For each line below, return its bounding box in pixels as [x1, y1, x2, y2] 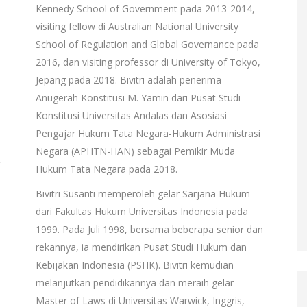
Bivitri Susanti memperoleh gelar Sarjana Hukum [35, 187, 250, 200]
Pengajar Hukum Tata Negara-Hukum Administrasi [35, 127, 260, 140]
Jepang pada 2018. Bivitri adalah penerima [35, 73, 221, 86]
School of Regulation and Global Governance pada [35, 38, 259, 51]
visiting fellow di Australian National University [35, 20, 238, 33]
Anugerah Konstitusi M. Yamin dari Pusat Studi [35, 91, 241, 104]
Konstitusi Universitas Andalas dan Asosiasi [35, 109, 227, 122]
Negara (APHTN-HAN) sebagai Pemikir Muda [35, 145, 235, 158]
